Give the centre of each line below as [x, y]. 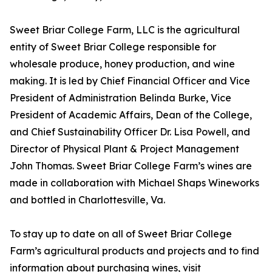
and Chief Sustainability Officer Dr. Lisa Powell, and [130, 132]
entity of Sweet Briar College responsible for [113, 47]
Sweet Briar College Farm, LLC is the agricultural [125, 30]
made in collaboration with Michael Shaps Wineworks [134, 183]
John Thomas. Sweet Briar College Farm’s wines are [131, 166]
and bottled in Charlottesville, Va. [87, 200]
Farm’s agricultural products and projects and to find [134, 251]
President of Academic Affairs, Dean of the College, [131, 115]
